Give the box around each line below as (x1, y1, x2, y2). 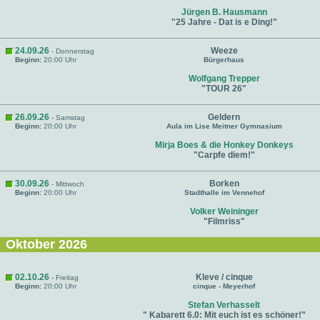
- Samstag (49, 114, 85, 121)
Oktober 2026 (6, 237, 87, 251)
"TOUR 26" (201, 84, 246, 94)
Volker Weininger (189, 206, 259, 216)
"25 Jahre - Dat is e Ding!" (171, 17, 277, 27)
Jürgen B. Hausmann (181, 7, 267, 17)
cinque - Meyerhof (193, 282, 255, 290)
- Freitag (49, 274, 79, 281)
